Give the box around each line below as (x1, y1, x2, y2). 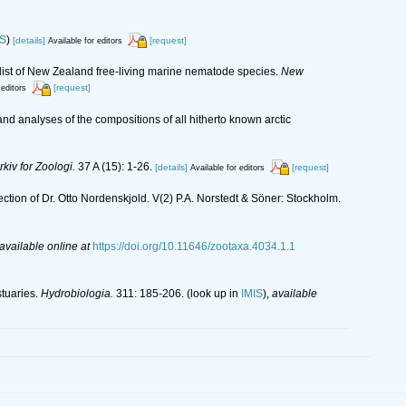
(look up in (184, 287, 241, 300)
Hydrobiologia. (41, 287, 113, 300)
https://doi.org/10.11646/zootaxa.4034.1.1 (92, 239, 295, 253)
